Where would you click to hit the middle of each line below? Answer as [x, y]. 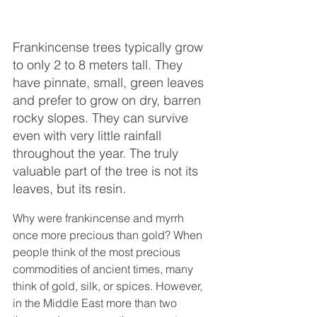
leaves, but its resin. [69, 189]
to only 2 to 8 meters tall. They [99, 65]
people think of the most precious [98, 252]
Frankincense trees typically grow [110, 47]
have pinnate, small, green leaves [110, 83]
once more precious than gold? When [109, 235]
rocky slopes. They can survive [102, 118]
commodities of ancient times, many [104, 269]
